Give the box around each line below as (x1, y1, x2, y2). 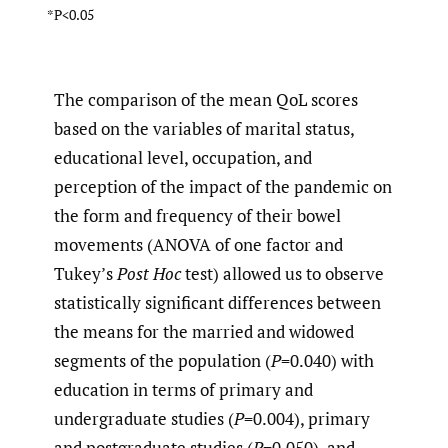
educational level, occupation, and (54, 146, 312, 170)
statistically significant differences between (54, 291, 381, 315)
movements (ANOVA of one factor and (54, 233, 343, 257)
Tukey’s (54, 262, 117, 286)
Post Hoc (117, 262, 181, 286)
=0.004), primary (244, 407, 370, 431)
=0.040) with (281, 349, 374, 373)
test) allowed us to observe (181, 262, 384, 286)
